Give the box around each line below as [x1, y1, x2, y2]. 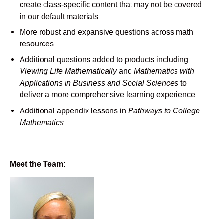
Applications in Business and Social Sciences [20, 78, 180, 88]
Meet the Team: [10, 159, 66, 168]
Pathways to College [128, 106, 200, 115]
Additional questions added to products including [20, 55, 188, 64]
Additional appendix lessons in [20, 106, 128, 115]
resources [20, 39, 54, 48]
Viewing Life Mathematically [20, 66, 117, 76]
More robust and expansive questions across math [20, 27, 193, 37]
